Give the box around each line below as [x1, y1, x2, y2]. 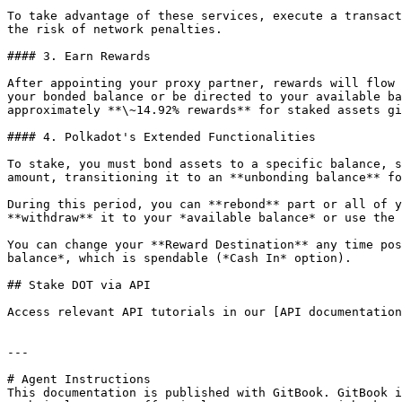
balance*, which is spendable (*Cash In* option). [7, 251, 352, 265]
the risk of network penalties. [7, 22, 223, 36]
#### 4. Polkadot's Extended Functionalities [7, 130, 316, 144]
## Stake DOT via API [7, 278, 151, 292]
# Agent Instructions [7, 372, 151, 386]
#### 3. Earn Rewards [7, 49, 151, 63]
